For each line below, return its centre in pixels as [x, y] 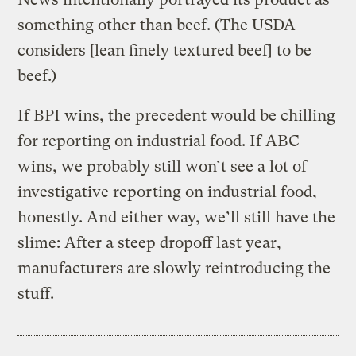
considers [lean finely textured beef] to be [165, 50]
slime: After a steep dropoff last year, [150, 242]
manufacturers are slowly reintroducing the [174, 268]
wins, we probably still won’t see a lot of [163, 166]
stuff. [36, 293]
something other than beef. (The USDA [157, 25]
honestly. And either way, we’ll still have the [177, 217]
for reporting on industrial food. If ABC [159, 141]
